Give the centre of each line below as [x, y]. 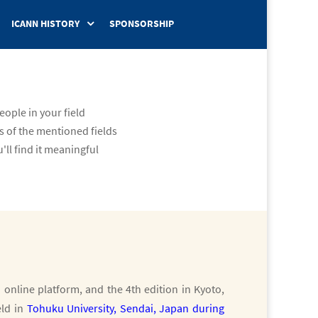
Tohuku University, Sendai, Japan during [126, 308]
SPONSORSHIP [142, 23]
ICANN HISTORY [45, 23]
